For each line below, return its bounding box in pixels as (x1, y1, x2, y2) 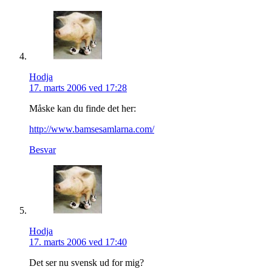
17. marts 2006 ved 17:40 (29, 236, 127, 247)
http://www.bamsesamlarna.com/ (29, 123, 154, 134)
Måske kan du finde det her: (29, 103, 136, 114)
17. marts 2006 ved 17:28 (29, 82, 127, 93)
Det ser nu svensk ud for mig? (29, 257, 144, 268)
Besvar (29, 144, 56, 155)
